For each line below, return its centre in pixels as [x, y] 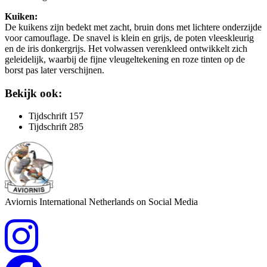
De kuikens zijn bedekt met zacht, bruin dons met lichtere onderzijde [133, 27]
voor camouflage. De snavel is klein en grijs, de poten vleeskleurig [129, 38]
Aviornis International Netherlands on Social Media [101, 202]
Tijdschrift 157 [56, 116]
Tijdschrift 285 [56, 127]
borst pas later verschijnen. [55, 70]
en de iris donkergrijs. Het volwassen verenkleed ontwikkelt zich [126, 48]
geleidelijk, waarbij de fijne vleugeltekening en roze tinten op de [125, 59]
